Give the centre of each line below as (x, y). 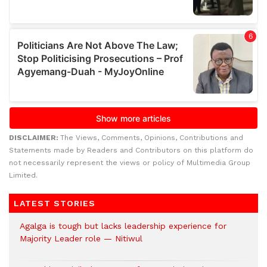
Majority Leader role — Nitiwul (81, 238)
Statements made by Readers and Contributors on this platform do (131, 150)
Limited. (23, 175)
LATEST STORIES (55, 203)
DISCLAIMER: (35, 138)
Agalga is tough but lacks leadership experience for (123, 226)
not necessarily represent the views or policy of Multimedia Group (130, 163)
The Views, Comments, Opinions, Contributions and (152, 138)
